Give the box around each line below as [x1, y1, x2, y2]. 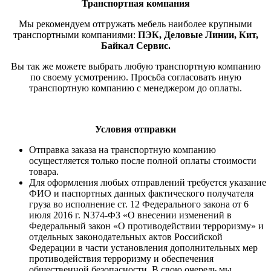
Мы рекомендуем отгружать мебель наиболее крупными [19, 19, 252, 30]
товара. [29, 166, 59, 177]
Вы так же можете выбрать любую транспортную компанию [10, 61, 261, 72]
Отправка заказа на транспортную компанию [29, 145, 216, 155]
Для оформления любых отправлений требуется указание [29, 177, 266, 188]
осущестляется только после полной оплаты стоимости [29, 155, 256, 166]
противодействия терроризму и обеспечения [29, 253, 214, 264]
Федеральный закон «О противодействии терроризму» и [29, 221, 264, 232]
